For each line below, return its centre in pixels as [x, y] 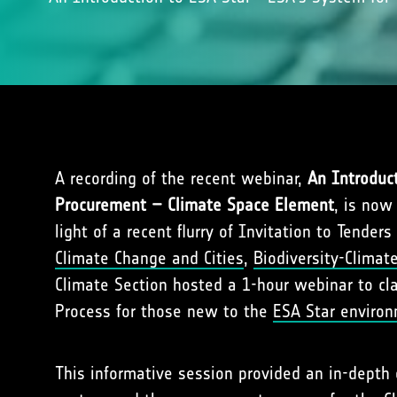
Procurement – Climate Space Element [195, 205]
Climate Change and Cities [149, 258]
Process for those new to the [164, 311]
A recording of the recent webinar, [181, 178]
